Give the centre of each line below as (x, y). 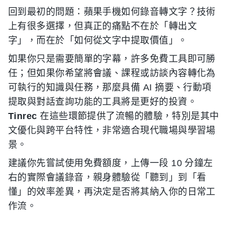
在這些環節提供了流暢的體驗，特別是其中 (128, 116)
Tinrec (23, 116)
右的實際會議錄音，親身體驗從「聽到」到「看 (107, 177)
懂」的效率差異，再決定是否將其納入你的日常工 (112, 192)
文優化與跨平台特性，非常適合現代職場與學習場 (112, 130)
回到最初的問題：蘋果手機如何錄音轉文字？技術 (112, 12)
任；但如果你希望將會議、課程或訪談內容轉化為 (112, 73)
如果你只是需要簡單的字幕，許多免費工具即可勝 (112, 59)
